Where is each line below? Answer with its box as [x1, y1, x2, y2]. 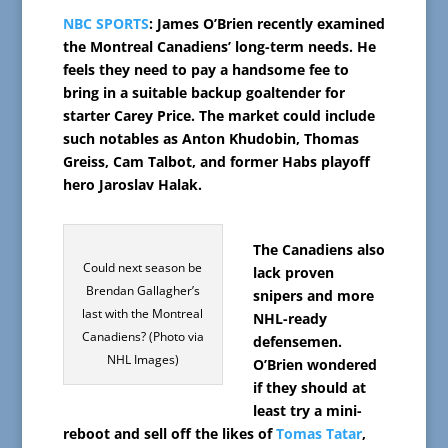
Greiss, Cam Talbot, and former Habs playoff [62, 152, 370, 172]
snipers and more [252, 286, 374, 306]
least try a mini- [252, 401, 362, 421]
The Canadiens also [252, 240, 385, 260]
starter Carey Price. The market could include [62, 106, 375, 126]
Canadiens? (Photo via [81, 328, 204, 346]
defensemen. [252, 332, 342, 352]
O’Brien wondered [252, 355, 377, 375]
